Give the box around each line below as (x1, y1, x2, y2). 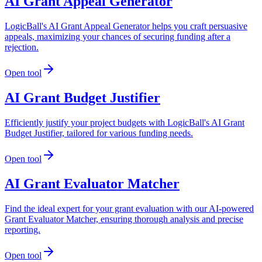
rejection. (5, 42, 39, 53)
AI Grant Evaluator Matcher (5, 175, 180, 191)
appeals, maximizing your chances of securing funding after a (5, 32, 230, 42)
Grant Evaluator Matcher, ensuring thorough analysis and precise (5, 213, 243, 224)
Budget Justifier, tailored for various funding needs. (5, 128, 193, 138)
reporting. (5, 224, 40, 235)
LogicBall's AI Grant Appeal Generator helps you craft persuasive (5, 21, 247, 32)
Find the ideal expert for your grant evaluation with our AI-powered (5, 203, 254, 213)
